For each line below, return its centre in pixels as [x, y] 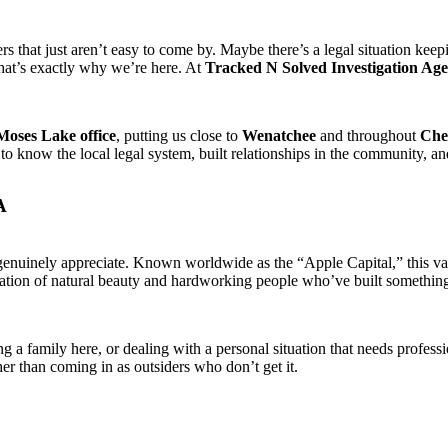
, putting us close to [179, 135]
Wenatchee [279, 135]
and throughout [368, 135]
